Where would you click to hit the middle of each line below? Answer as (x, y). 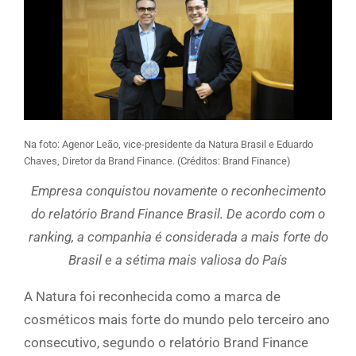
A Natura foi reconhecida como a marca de (152, 297)
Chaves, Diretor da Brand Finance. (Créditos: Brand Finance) (157, 161)
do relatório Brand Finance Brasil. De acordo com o (178, 214)
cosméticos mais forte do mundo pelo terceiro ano (177, 320)
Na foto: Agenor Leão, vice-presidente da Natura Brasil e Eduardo (168, 145)
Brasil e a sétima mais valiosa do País (178, 260)
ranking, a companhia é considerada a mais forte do (178, 237)
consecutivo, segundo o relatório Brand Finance (166, 343)
